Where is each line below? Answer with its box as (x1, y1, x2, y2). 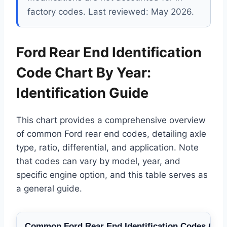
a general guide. (16, 183, 82, 194)
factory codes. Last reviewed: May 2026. (27, 7, 194, 17)
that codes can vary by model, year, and (16, 156, 180, 166)
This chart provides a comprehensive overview (16, 115, 206, 125)
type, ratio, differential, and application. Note (16, 142, 199, 153)
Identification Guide (16, 85, 148, 101)
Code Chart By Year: (16, 64, 151, 81)
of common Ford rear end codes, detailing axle (16, 129, 206, 139)
